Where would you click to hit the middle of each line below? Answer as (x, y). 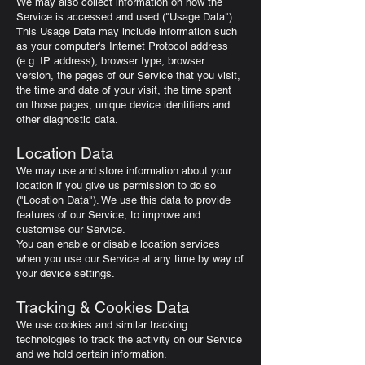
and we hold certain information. (92, 354)
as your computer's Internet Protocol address (122, 46)
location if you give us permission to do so (116, 185)
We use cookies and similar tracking (102, 325)
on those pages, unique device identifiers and (123, 105)
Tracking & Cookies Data (103, 307)
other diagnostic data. (67, 119)
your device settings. (66, 273)
